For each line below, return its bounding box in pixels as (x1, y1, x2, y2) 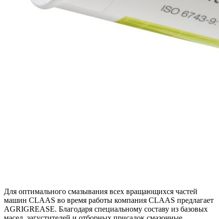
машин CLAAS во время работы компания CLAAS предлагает (4, 196, 214, 204)
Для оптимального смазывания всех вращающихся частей (4, 187, 197, 196)
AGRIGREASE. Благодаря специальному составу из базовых (4, 204, 208, 213)
